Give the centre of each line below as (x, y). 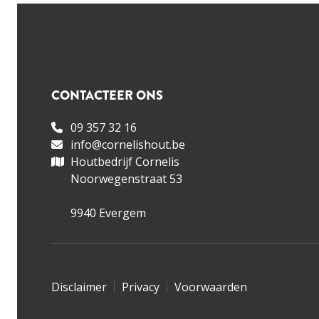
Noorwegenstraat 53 (126, 178)
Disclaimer (79, 287)
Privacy (141, 287)
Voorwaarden (211, 287)
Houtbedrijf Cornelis (125, 161)
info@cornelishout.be (128, 144)
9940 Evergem (108, 213)
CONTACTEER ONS (107, 95)
